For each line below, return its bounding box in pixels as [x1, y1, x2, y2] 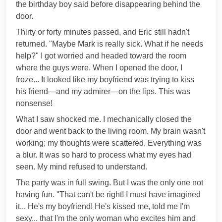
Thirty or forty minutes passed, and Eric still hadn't [16, 27, 189, 36]
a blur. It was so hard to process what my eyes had [16, 150, 191, 159]
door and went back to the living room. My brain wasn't [16, 126, 205, 135]
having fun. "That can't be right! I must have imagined [16, 190, 201, 199]
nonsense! [16, 99, 53, 108]
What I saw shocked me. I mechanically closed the [16, 114, 192, 123]
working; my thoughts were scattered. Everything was [16, 138, 202, 147]
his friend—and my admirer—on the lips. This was [16, 87, 190, 96]
